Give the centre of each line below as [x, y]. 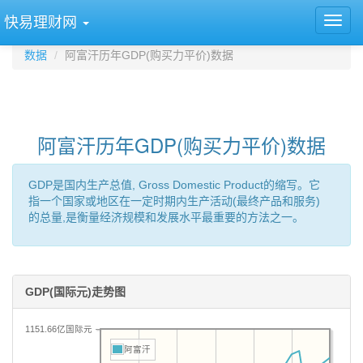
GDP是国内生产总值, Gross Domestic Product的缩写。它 [174, 185]
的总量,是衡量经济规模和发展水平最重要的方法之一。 [166, 217]
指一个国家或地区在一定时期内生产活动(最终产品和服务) [174, 201]
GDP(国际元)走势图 [75, 292]
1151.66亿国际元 [59, 329]
